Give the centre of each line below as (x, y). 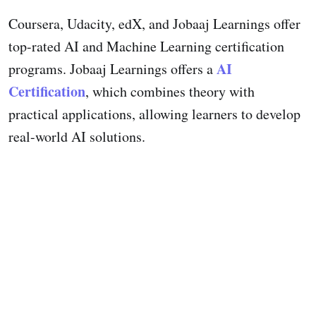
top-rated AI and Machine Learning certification (146, 46)
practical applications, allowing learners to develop (154, 114)
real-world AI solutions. (77, 136)
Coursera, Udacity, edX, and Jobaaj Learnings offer (154, 23)
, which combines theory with (170, 91)
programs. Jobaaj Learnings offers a (113, 68)
